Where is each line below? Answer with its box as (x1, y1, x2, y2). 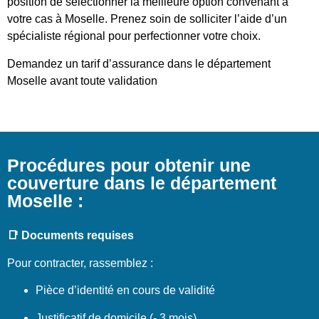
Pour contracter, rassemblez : (7, 256, 153, 269)
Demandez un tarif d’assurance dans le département (7, 57, 271, 70)
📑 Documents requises (7, 229, 134, 242)
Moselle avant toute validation (7, 74, 157, 87)
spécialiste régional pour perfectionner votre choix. (7, 30, 261, 43)
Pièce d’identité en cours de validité (36, 284, 215, 297)
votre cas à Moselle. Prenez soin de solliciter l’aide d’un (7, 13, 287, 26)
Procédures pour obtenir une (7, 155, 251, 176)
